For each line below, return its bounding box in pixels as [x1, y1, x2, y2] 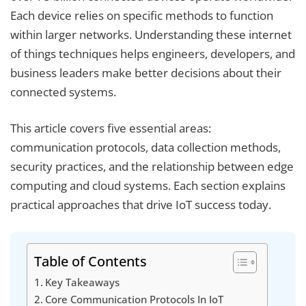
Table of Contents [34, 251, 147, 270]
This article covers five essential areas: [10, 120, 211, 137]
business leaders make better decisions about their [10, 64, 281, 81]
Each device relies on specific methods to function [10, 7, 273, 23]
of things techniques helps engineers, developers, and [10, 45, 295, 61]
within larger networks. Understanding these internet [10, 26, 292, 42]
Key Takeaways [45, 275, 120, 289]
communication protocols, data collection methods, [10, 139, 281, 156]
